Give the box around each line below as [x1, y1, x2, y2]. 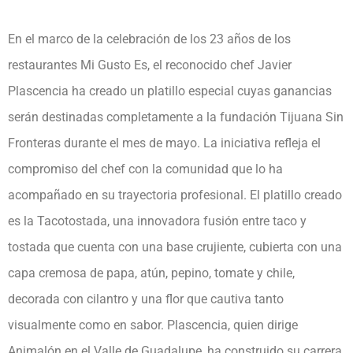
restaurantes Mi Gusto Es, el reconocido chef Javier [8, 58, 292, 72]
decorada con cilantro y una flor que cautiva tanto [8, 292, 284, 307]
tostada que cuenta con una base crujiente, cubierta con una [8, 240, 342, 255]
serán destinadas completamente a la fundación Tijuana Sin [8, 110, 344, 124]
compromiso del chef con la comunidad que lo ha [8, 162, 283, 176]
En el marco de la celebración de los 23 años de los [8, 32, 291, 46]
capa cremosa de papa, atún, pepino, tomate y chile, [8, 266, 295, 281]
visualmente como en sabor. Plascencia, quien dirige [8, 318, 298, 333]
